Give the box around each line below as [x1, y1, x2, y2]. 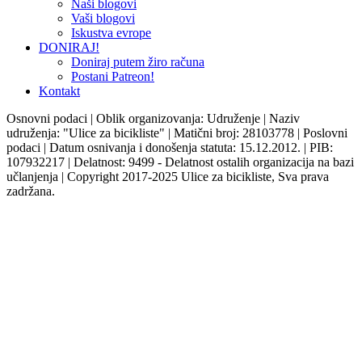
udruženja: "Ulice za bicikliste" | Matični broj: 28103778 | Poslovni [6, 125, 347, 140]
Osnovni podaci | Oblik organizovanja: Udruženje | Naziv [6, 111, 300, 125]
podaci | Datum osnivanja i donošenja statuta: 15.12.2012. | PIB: [6, 140, 333, 154]
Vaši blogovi [71, 11, 135, 25]
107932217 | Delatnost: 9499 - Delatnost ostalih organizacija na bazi [6, 154, 354, 169]
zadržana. [6, 183, 55, 198]
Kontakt [39, 83, 80, 98]
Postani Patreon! [71, 69, 154, 83]
